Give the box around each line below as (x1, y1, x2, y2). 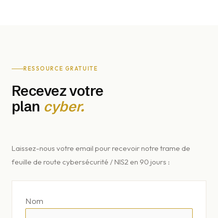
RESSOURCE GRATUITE (23, 65, 98, 73)
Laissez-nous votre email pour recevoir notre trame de (12, 144, 190, 153)
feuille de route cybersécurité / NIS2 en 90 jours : (12, 157, 170, 167)
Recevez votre (12, 82, 104, 100)
